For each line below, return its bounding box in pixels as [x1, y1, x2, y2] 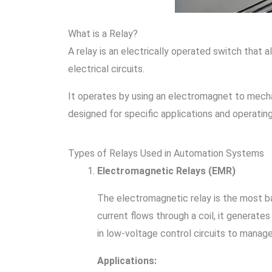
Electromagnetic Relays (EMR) [97, 165, 236, 177]
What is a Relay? [68, 28, 138, 39]
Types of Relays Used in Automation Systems [68, 148, 264, 159]
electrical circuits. [68, 63, 147, 75]
